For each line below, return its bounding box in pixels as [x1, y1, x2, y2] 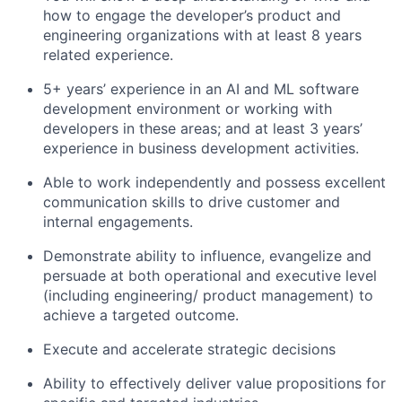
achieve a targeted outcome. [43, 306, 239, 324]
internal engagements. [43, 213, 193, 231]
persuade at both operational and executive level [43, 267, 377, 284]
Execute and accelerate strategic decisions [43, 340, 336, 358]
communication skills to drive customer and [43, 193, 340, 211]
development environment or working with [43, 100, 332, 118]
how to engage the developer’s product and [43, 6, 341, 24]
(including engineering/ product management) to [43, 286, 373, 304]
